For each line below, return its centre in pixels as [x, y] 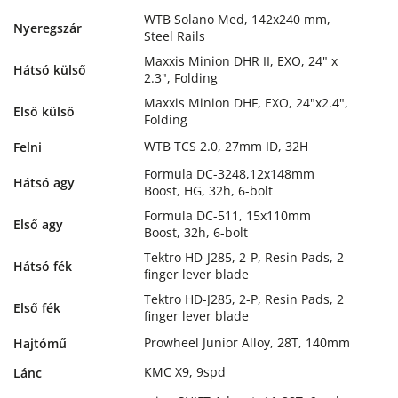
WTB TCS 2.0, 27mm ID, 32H [226, 146]
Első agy [38, 224]
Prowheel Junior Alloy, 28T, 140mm [247, 342]
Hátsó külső [50, 69]
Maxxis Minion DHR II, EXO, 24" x [241, 60]
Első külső [44, 111]
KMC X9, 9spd [185, 371]
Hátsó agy [44, 182]
